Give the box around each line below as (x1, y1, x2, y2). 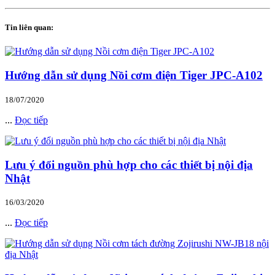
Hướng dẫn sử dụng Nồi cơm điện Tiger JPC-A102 (5, 69, 263, 82)
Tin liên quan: (5, 23, 53, 33)
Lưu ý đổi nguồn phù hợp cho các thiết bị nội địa (5, 158, 253, 171)
